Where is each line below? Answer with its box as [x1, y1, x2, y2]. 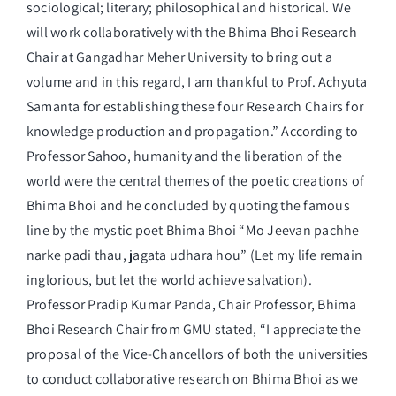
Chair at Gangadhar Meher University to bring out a [27, 48, 332, 67]
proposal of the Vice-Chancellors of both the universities [27, 345, 369, 364]
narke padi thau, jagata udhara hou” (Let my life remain [27, 246, 363, 265]
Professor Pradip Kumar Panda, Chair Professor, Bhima [27, 295, 357, 315]
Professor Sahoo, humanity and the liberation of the [27, 147, 343, 166]
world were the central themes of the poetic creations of [27, 171, 365, 191]
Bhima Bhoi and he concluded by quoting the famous [27, 196, 350, 216]
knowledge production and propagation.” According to [27, 122, 359, 141]
